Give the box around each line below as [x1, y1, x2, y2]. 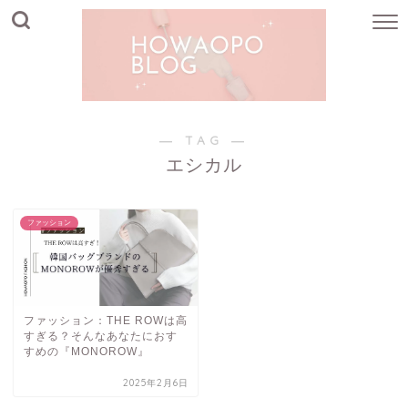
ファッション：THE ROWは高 [24, 314, 188, 327]
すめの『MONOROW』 [24, 345, 149, 358]
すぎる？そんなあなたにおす [24, 330, 178, 342]
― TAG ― [159, 131, 249, 148]
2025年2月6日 [123, 377, 189, 389]
